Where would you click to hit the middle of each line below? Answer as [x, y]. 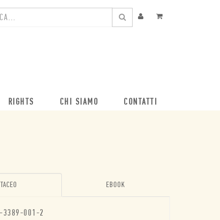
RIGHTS [21, 102]
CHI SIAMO [79, 102]
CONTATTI [140, 102]
